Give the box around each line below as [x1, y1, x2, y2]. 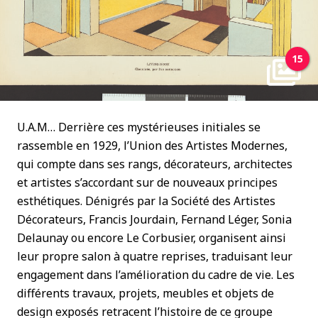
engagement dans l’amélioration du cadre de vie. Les [17, 267, 295, 283]
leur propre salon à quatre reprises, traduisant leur [17, 248, 292, 264]
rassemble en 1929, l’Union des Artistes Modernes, [17, 138, 287, 153]
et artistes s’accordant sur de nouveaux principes [17, 175, 278, 190]
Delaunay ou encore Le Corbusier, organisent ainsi [17, 230, 286, 246]
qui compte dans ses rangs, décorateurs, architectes [17, 156, 292, 172]
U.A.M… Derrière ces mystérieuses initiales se [17, 119, 261, 135]
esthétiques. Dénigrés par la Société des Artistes [17, 193, 275, 209]
